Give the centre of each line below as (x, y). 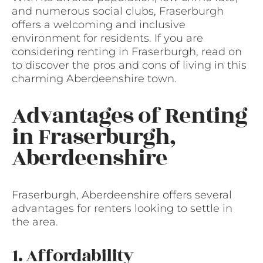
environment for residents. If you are (107, 38)
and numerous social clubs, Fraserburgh (118, 11)
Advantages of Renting (129, 116)
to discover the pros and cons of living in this (129, 65)
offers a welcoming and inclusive (99, 25)
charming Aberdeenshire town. (94, 79)
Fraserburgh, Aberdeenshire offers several (122, 195)
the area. (35, 222)
